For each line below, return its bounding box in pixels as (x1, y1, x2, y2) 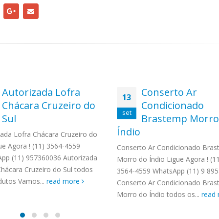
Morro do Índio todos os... (117, 190, 201, 199)
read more (46, 176, 82, 186)
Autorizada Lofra (2, 86, 80, 99)
